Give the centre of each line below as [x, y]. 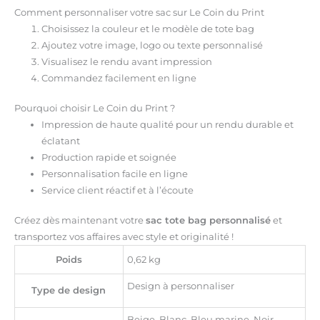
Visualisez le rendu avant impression [126, 61]
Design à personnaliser [181, 286]
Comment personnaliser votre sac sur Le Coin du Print [139, 12]
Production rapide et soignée [109, 157]
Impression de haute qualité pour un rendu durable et [167, 124]
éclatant [60, 141]
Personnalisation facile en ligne [114, 174]
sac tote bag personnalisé [208, 221]
